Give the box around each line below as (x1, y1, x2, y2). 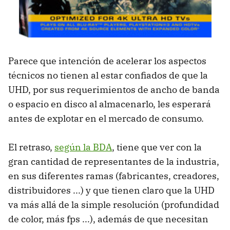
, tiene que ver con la (112, 141, 202, 153)
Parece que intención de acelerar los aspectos (8, 54, 206, 67)
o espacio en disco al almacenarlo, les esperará (8, 98, 211, 110)
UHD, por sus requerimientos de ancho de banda (8, 83, 220, 95)
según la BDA (54, 141, 112, 153)
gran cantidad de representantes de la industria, (8, 155, 219, 167)
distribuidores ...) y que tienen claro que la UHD (8, 184, 215, 196)
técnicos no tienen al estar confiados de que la (8, 69, 208, 81)
